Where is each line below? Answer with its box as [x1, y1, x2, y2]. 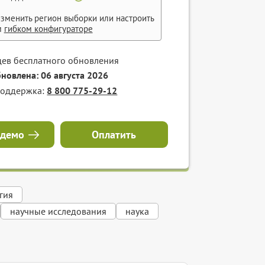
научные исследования [10, 205, 107, 218]
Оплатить [92, 127, 137, 141]
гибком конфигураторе [4, 22, 93, 34]
